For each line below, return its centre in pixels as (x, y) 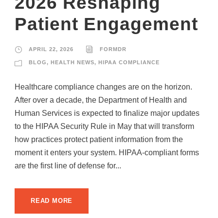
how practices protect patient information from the (99, 140)
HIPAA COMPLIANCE (129, 63)
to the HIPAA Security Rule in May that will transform (104, 127)
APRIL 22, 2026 (51, 49)
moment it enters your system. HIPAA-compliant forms (107, 153)
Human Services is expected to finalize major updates (107, 113)
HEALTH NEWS (73, 63)
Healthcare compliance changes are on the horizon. (103, 87)
